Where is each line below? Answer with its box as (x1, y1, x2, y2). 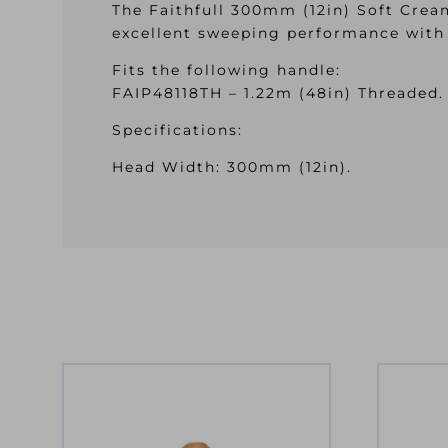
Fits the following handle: (112, 61, 341, 80)
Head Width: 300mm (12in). (112, 158, 352, 177)
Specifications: (112, 121, 243, 140)
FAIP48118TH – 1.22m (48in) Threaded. (112, 84, 444, 103)
